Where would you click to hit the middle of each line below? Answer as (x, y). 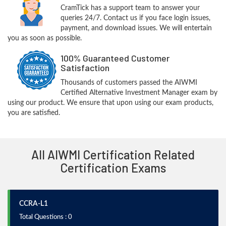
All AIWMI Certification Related (113, 155)
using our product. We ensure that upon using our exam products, (110, 103)
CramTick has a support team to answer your (130, 8)
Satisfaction (85, 68)
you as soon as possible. (45, 38)
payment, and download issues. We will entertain (136, 28)
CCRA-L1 (34, 204)
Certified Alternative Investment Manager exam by (139, 93)
